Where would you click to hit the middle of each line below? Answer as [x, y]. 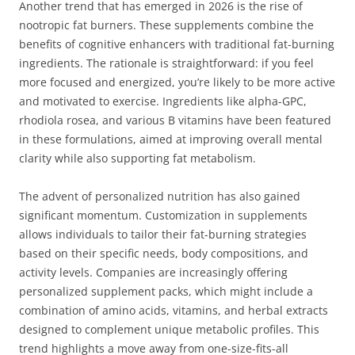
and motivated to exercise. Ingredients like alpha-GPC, [163, 101]
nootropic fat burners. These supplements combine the [166, 25]
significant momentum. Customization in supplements [163, 215]
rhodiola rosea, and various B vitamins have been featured [175, 120]
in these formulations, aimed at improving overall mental [171, 139]
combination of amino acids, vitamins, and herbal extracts [174, 310]
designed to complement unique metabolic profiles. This [169, 329]
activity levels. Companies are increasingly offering [153, 272]
